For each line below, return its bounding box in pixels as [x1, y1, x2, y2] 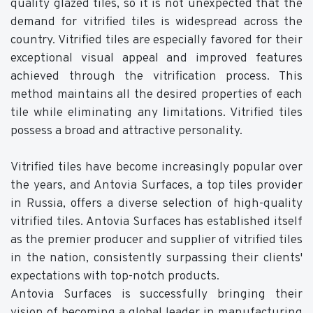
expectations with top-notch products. [10, 268, 219, 284]
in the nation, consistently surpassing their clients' [10, 249, 303, 266]
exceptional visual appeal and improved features [10, 50, 303, 66]
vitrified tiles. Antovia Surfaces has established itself [10, 213, 303, 230]
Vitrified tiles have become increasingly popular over [10, 159, 303, 175]
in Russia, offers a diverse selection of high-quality [10, 195, 303, 212]
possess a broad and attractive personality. [10, 122, 242, 139]
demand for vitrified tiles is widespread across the [10, 13, 303, 30]
